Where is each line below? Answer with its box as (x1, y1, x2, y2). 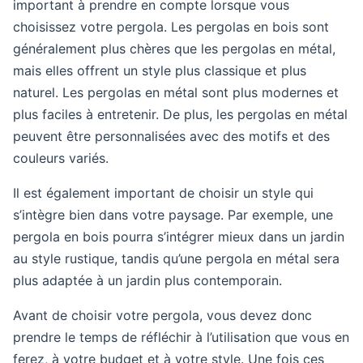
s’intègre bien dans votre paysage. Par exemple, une (13, 207, 333, 223)
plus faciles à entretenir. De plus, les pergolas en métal (13, 106, 348, 122)
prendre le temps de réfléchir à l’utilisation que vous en (13, 329, 349, 345)
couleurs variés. (13, 150, 109, 166)
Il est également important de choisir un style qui (13, 185, 314, 201)
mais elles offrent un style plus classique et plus (13, 62, 306, 79)
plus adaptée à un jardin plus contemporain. (13, 272, 282, 288)
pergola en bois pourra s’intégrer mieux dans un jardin (13, 228, 344, 245)
